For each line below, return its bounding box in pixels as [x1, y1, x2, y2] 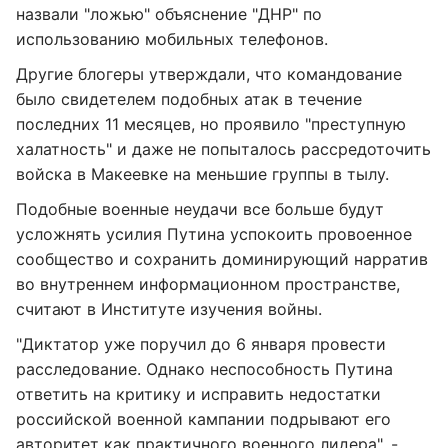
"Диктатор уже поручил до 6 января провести [16, 334, 386, 354]
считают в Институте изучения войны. [16, 299, 322, 319]
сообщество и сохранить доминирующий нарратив [16, 249, 428, 269]
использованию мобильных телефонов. [16, 29, 328, 49]
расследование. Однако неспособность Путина [16, 359, 393, 379]
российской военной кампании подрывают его [16, 409, 391, 429]
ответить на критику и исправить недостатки [16, 384, 381, 404]
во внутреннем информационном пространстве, [16, 274, 400, 294]
